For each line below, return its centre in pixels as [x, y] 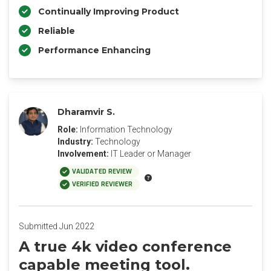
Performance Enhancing [94, 50]
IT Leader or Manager [151, 154]
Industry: [75, 142]
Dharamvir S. [86, 112]
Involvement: [83, 154]
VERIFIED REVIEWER [102, 184]
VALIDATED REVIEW [102, 171]
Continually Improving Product [109, 11]
